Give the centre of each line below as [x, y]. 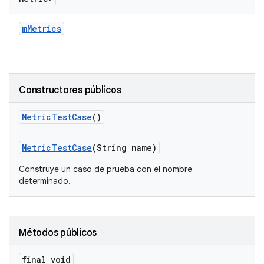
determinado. [45, 181]
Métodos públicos [58, 233]
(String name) [124, 148]
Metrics [44, 29]
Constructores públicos [70, 90]
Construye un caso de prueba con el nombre [105, 169]
